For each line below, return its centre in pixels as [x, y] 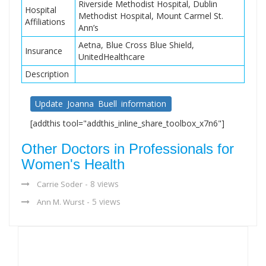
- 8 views [101, 184]
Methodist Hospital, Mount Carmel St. [151, 16]
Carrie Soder [60, 184]
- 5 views [102, 202]
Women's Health [73, 164]
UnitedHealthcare [112, 57]
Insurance [44, 51]
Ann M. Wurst [61, 202]
